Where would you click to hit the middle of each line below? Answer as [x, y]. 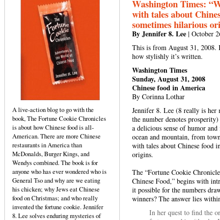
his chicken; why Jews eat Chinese [56, 189]
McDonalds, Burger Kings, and [51, 154]
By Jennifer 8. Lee [159, 34]
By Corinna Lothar [158, 96]
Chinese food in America [169, 88]
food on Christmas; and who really [55, 198]
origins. [143, 154]
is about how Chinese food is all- [53, 127]
